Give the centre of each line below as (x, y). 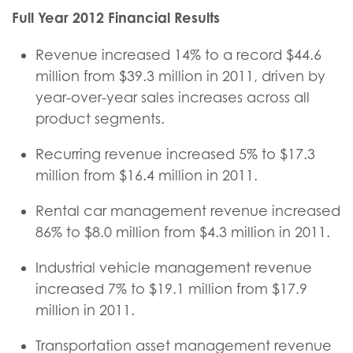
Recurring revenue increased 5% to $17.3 (175, 154)
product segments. (100, 119)
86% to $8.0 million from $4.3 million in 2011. (183, 232)
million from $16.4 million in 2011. (147, 175)
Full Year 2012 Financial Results (116, 17)
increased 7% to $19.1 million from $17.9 (171, 289)
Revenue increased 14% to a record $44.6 (178, 55)
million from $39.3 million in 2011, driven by (180, 76)
